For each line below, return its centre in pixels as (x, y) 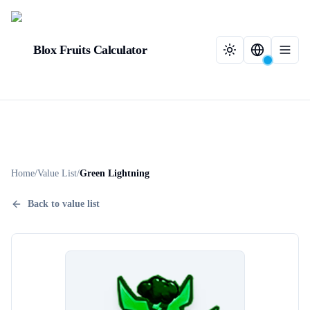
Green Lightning (115, 173)
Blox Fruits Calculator (90, 50)
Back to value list (64, 204)
